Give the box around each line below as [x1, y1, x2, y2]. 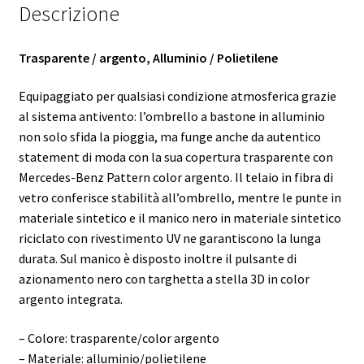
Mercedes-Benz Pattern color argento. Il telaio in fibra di [18, 169, 333, 186]
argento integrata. [18, 291, 123, 308]
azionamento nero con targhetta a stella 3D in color [18, 271, 310, 288]
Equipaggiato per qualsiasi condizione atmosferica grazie [18, 88, 336, 105]
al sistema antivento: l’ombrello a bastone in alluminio [18, 108, 325, 125]
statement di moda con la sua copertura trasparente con [18, 149, 333, 166]
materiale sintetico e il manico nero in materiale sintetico [18, 210, 341, 227]
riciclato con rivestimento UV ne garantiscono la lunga [18, 230, 321, 247]
